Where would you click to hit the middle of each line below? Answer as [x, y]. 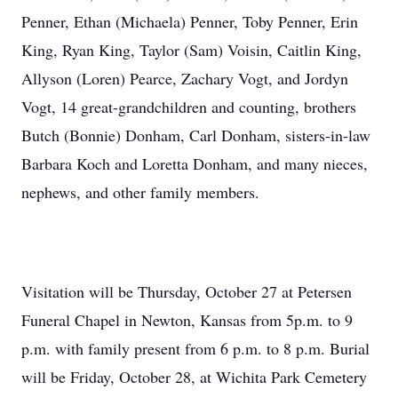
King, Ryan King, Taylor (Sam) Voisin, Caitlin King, [191, 50]
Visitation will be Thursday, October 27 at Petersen [187, 291]
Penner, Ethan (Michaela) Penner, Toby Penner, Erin [190, 21]
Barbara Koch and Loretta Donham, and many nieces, [195, 163]
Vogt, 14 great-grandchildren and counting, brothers [189, 107]
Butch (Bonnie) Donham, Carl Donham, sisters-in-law [196, 135]
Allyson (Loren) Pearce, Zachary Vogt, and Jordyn [185, 78]
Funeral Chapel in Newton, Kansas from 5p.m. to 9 [187, 320]
